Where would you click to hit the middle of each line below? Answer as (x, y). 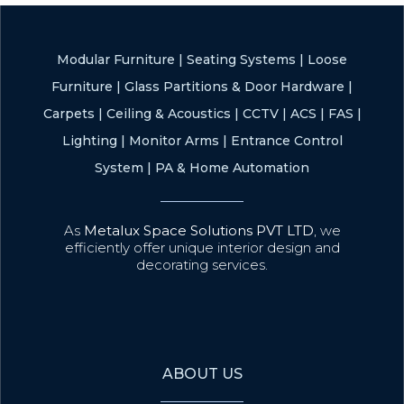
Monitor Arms (174, 140)
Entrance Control (286, 140)
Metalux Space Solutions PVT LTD (198, 230)
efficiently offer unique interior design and (202, 247)
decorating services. (202, 264)
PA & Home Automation (232, 167)
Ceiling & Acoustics (168, 113)
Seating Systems (241, 59)
